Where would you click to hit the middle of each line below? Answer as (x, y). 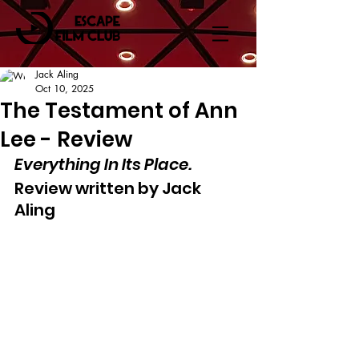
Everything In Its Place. (103, 164)
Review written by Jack (109, 188)
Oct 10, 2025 (65, 89)
